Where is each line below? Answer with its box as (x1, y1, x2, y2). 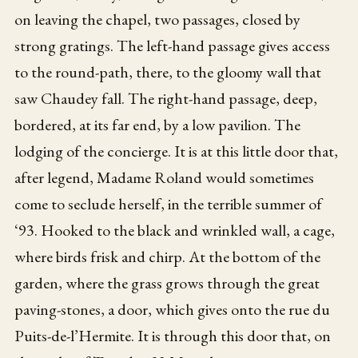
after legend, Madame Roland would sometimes (14, 166, 315, 188)
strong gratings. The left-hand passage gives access (14, 34, 331, 56)
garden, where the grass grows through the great (14, 272, 320, 293)
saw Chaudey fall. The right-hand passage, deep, (14, 87, 318, 109)
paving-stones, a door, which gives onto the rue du (14, 298, 331, 320)
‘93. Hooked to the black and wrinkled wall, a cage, (14, 219, 336, 241)
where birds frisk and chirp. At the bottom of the (14, 245, 321, 267)
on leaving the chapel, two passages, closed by (14, 8, 301, 30)
